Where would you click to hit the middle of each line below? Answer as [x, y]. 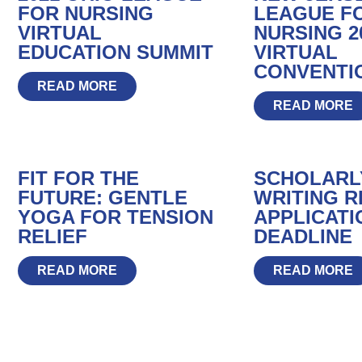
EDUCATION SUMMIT [116, 52]
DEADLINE [303, 236]
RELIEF [53, 236]
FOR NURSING [86, 13]
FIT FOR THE [79, 178]
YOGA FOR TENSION [116, 217]
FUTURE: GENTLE [103, 197]
